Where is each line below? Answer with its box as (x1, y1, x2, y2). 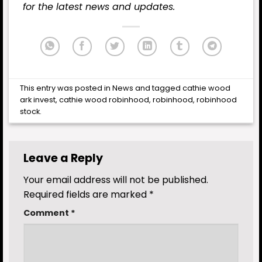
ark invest (20, 95, 56, 105)
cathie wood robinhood (59, 95, 150, 105)
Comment (23, 207, 71, 219)
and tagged (133, 83, 183, 93)
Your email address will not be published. (23, 173, 208, 187)
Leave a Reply (23, 150, 105, 166)
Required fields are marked (23, 188, 149, 202)
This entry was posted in (20, 83, 113, 93)
